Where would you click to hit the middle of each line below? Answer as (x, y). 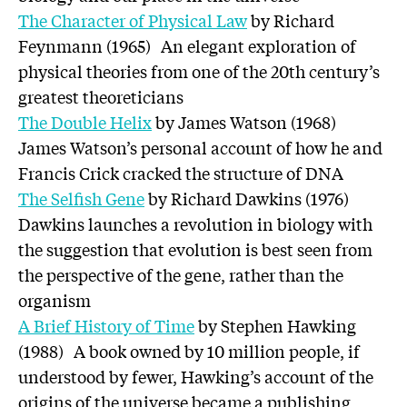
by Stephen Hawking (275, 325)
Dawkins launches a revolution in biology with (195, 223)
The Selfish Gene (81, 198)
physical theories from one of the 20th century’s (199, 71)
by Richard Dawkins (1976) (252, 198)
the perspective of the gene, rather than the (181, 274)
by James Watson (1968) (249, 122)
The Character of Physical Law (133, 20)
